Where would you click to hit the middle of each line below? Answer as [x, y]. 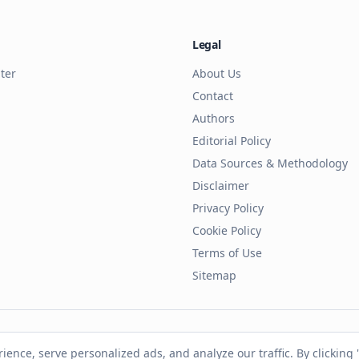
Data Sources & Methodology [270, 163]
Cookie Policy [227, 230]
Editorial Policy [232, 141]
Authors [214, 118]
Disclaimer [221, 186]
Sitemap [214, 275]
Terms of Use [227, 253]
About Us [217, 73]
